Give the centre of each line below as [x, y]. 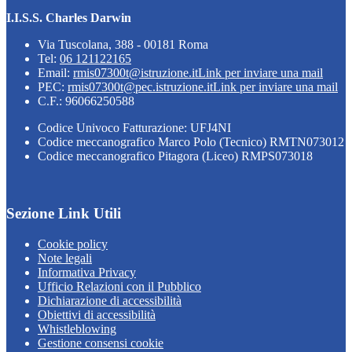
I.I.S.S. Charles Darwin [69, 18]
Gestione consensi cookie [101, 343]
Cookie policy [73, 244]
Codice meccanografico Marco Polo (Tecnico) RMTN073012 [191, 142]
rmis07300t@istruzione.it [136, 73]
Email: [55, 73]
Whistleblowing [77, 328]
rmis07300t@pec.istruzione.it [140, 87]
